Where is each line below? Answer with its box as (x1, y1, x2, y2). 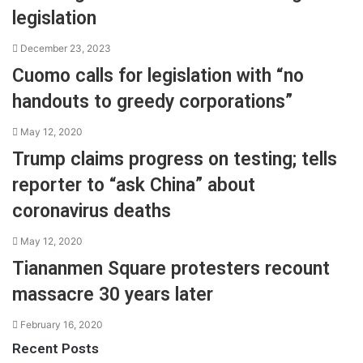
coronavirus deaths (12, 200, 171, 222)
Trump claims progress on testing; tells (12, 148, 337, 170)
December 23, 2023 (20, 42, 111, 54)
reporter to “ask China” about (12, 174, 255, 196)
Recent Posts (12, 340, 99, 357)
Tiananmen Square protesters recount (12, 258, 330, 280)
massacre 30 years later (12, 284, 213, 305)
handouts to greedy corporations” (12, 91, 293, 113)
